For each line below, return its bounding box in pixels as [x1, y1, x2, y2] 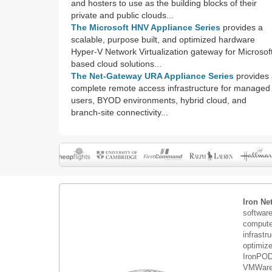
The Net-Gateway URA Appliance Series [71, 71, 234, 81]
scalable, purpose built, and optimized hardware [71, 35, 255, 44]
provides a [220, 22, 263, 32]
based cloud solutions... [71, 59, 161, 69]
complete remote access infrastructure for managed [71, 83, 270, 93]
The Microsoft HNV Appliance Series [71, 22, 220, 32]
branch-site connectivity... [71, 107, 168, 117]
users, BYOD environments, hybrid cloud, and [71, 95, 246, 105]
